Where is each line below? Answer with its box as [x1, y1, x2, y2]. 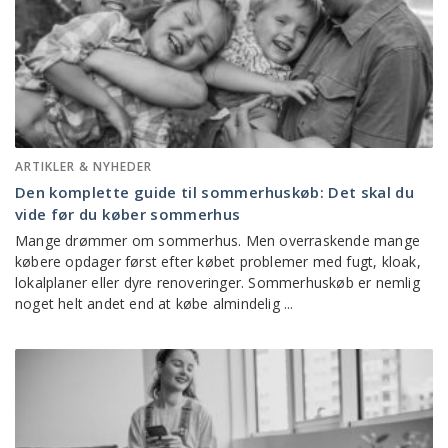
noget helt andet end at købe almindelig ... [15, 293, 294, 313]
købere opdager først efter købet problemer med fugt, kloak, [15, 251, 421, 271]
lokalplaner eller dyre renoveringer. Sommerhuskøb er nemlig [15, 272, 420, 292]
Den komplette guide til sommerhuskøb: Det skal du [15, 181, 415, 202]
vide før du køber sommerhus [15, 203, 241, 224]
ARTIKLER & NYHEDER [15, 157, 152, 175]
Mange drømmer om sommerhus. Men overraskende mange [15, 230, 421, 250]
